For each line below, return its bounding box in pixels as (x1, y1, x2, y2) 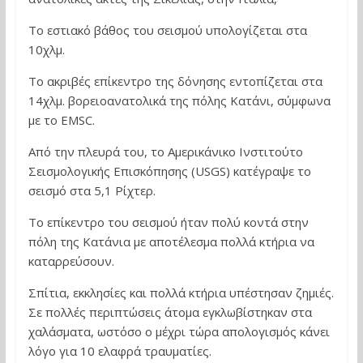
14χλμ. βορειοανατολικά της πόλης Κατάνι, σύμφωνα (28, 92, 331, 109)
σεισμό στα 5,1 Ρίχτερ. (28, 182, 156, 199)
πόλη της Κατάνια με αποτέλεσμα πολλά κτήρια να (28, 233, 314, 250)
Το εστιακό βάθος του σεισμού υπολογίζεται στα (28, 22, 307, 38)
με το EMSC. (28, 112, 95, 128)
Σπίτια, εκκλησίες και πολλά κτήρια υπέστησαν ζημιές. (28, 284, 334, 301)
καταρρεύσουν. (28, 253, 124, 269)
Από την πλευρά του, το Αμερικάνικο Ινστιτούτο (28, 143, 303, 160)
